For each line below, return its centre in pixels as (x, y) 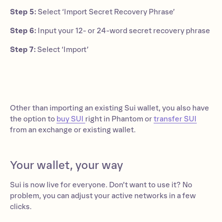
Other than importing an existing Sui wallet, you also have (110, 108)
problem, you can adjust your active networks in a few (103, 196)
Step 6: (23, 31)
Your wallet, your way (66, 165)
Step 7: (23, 50)
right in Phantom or (119, 119)
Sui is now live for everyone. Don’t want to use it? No (101, 185)
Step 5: (23, 12)
